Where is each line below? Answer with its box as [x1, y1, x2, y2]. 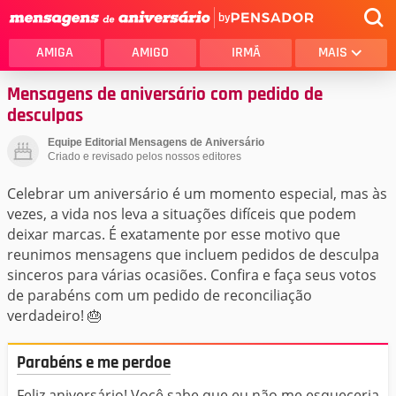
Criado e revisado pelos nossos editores [48, 150, 241, 163]
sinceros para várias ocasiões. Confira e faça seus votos [7, 265, 377, 285]
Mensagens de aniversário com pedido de [7, 83, 323, 106]
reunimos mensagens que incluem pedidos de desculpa [7, 245, 379, 264]
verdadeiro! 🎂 [7, 306, 102, 325]
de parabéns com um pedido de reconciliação [7, 286, 312, 305]
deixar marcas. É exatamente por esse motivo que [7, 225, 340, 244]
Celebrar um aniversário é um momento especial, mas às [7, 184, 387, 203]
